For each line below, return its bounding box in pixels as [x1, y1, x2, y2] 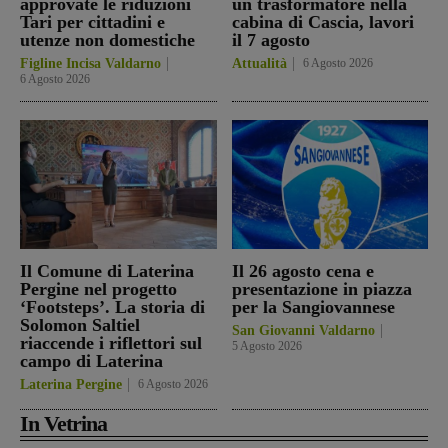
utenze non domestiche [20, 29, 195, 50]
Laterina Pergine [20, 377, 122, 393]
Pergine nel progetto [20, 279, 177, 300]
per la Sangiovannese [231, 297, 395, 318]
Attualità [231, 55, 287, 71]
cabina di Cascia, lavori [231, 11, 414, 32]
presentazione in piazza [231, 279, 412, 300]
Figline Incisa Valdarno [20, 55, 161, 71]
